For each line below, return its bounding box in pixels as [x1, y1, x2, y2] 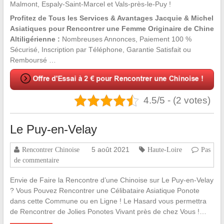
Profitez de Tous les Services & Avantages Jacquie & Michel [9, 14, 213, 22]
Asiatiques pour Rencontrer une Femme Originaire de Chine [9, 24, 214, 33]
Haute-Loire [147, 146, 182, 153]
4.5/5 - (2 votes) [143, 95, 210, 106]
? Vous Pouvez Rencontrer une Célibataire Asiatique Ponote [9, 186, 199, 195]
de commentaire [13, 156, 59, 164]
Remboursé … [9, 56, 56, 64]
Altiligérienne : [9, 35, 60, 43]
